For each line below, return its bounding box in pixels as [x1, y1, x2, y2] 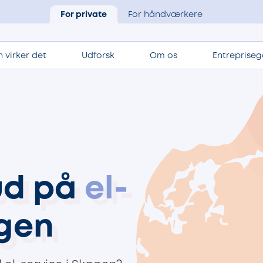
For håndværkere [128, 11, 203, 19]
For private [60, 11, 107, 19]
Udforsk [82, 52, 114, 60]
